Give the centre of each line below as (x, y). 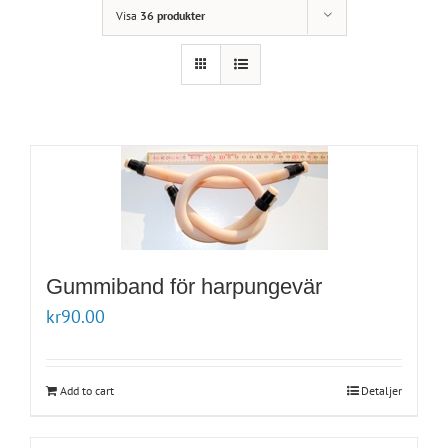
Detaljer (381, 391)
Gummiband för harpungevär (184, 287)
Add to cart (87, 391)
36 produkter (172, 16)
